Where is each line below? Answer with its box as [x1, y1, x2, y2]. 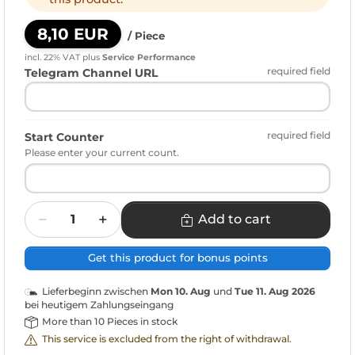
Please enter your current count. [25, 147, 179, 159]
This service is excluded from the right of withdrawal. [41, 332, 292, 345]
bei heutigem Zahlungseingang [25, 298, 174, 311]
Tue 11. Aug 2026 [235, 284, 315, 297]
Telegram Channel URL [25, 66, 158, 81]
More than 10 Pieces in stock [41, 315, 177, 327]
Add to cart [197, 212, 271, 227]
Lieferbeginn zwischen [42, 284, 151, 297]
